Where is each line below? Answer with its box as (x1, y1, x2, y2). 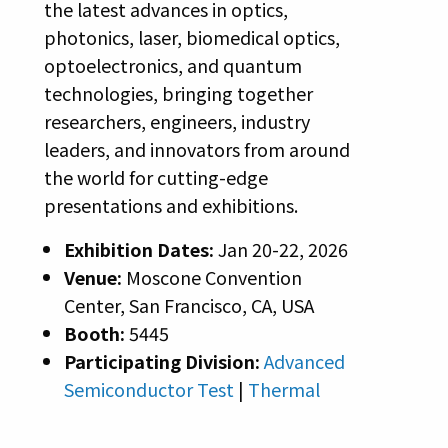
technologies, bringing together (43, 80, 313, 107)
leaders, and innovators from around (43, 136, 350, 163)
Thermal (243, 376, 324, 403)
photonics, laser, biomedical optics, (43, 24, 340, 51)
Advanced (263, 348, 345, 375)
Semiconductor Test (63, 376, 238, 403)
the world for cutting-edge (43, 164, 268, 191)
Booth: (63, 320, 129, 347)
